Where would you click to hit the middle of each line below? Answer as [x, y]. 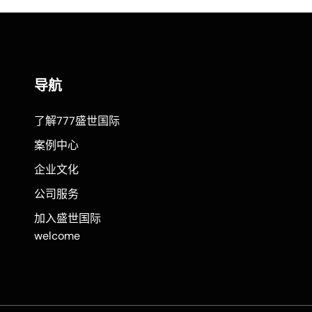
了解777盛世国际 [77, 121]
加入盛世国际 [68, 218]
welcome [57, 236]
